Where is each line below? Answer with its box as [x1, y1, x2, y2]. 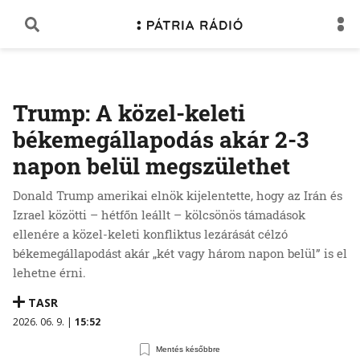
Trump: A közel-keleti [13, 98, 245, 128]
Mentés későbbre [156, 345, 221, 354]
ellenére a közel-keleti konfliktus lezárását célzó [13, 226, 288, 242]
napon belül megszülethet [13, 151, 290, 181]
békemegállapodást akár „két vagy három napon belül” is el [13, 245, 347, 261]
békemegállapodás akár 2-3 [13, 125, 309, 154]
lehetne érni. [13, 264, 86, 280]
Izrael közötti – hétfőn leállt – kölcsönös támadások [13, 207, 305, 223]
